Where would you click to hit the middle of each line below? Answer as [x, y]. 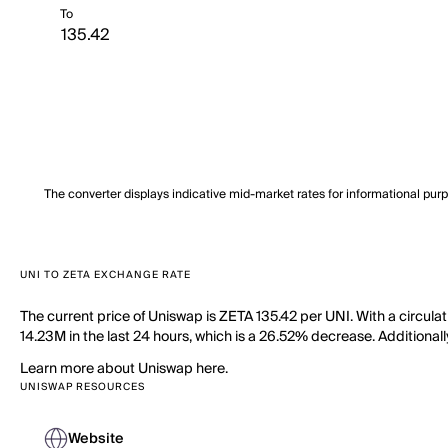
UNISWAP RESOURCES [82, 387]
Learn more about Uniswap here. [124, 369]
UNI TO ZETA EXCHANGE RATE [105, 275]
